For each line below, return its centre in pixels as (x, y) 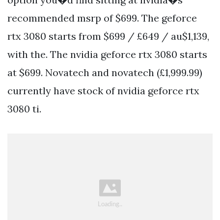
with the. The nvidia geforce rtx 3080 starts (107, 55)
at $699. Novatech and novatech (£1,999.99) (105, 73)
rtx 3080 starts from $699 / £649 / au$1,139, (108, 36)
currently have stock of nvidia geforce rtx (103, 91)
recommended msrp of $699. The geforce (102, 18)
